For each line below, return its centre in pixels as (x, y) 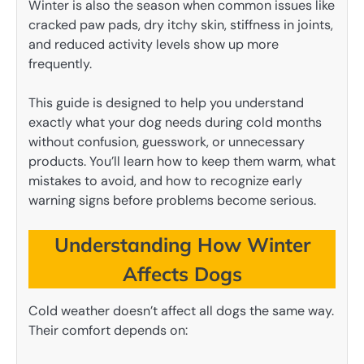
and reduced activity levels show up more (154, 45)
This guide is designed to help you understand (166, 103)
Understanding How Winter (182, 245)
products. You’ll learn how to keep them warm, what (182, 162)
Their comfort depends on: (108, 331)
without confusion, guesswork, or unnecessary (167, 142)
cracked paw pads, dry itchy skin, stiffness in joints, (181, 25)
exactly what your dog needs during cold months (175, 123)
